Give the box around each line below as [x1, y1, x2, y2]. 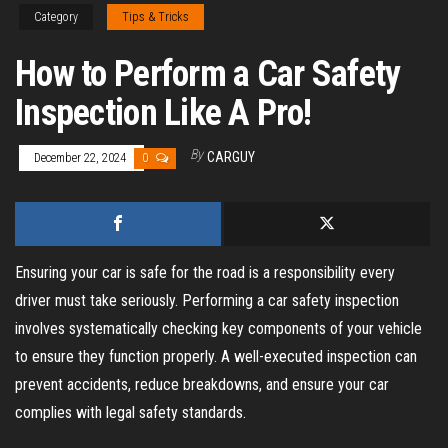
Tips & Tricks [122, 9, 189, 24]
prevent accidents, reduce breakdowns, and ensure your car [15, 374, 389, 394]
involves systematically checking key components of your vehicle [15, 318, 422, 338]
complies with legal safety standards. [15, 402, 246, 422]
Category [34, 9, 78, 24]
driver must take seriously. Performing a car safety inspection [15, 290, 399, 310]
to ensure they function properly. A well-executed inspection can [15, 346, 417, 366]
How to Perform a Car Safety [15, 52, 401, 95]
